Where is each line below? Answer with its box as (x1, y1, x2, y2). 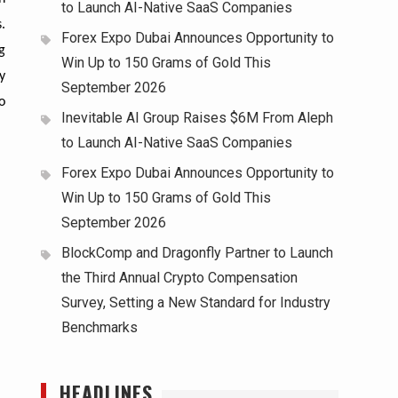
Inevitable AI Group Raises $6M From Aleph (61, 109, 333, 127)
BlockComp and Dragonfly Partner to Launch (61, 244, 333, 262)
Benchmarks (61, 319, 138, 337)
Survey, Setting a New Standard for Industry (61, 294, 330, 312)
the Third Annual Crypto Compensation (61, 269, 298, 287)
